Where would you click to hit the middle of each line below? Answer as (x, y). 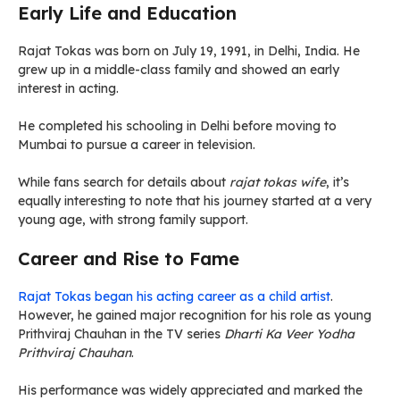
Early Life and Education (127, 13)
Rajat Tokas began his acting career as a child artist (174, 296)
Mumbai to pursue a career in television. (137, 145)
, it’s (337, 182)
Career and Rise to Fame (129, 258)
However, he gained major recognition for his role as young (195, 315)
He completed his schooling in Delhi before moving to (177, 126)
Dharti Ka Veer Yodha (289, 334)
